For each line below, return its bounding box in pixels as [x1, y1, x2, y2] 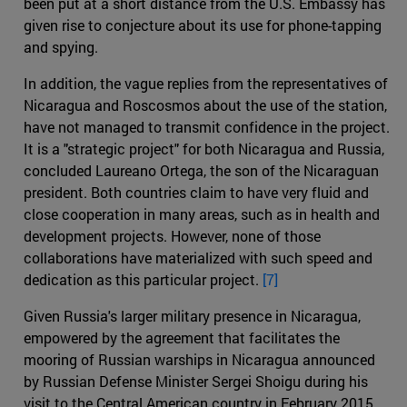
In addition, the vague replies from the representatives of [24, 73, 388, 93]
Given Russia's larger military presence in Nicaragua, [24, 305, 361, 325]
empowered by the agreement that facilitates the [24, 327, 340, 347]
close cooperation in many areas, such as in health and [24, 203, 380, 223]
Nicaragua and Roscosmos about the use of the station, [24, 94, 387, 114]
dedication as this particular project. [24, 269, 263, 289]
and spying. [24, 36, 98, 56]
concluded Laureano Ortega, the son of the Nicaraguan [24, 160, 379, 180]
